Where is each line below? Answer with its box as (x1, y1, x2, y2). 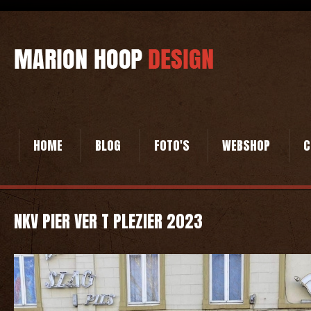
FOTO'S (153, 136, 190, 155)
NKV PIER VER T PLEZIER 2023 (14, 209, 203, 234)
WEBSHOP (222, 136, 270, 155)
